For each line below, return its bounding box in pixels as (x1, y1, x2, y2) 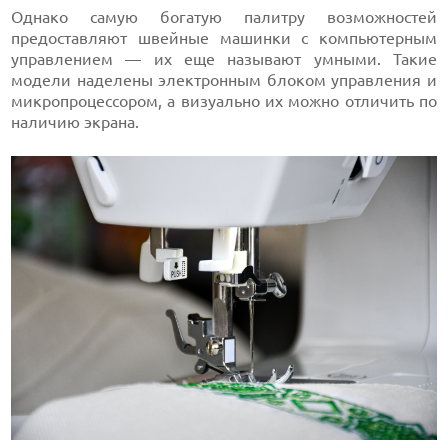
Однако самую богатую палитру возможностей (11, 7, 437, 26)
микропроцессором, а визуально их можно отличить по (11, 91, 437, 110)
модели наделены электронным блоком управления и (11, 70, 437, 89)
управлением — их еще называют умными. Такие (11, 49, 437, 68)
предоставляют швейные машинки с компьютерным (11, 28, 437, 47)
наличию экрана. (11, 112, 140, 131)
